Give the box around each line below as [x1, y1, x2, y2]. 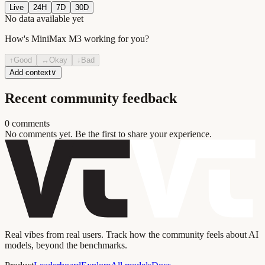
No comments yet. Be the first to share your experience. [5, 128, 212, 139]
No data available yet [5, 13, 83, 24]
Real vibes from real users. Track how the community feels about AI [5, 229, 258, 240]
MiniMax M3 [31, 33, 82, 44]
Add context [9, 67, 51, 77]
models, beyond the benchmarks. [5, 240, 127, 250]
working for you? [84, 33, 149, 44]
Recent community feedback [5, 90, 177, 106]
